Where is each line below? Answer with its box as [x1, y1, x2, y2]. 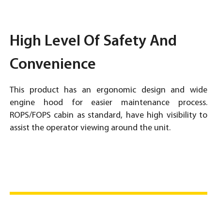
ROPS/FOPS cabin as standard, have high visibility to [10, 110, 207, 120]
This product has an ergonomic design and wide [10, 85, 207, 95]
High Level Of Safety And [10, 33, 177, 49]
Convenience [10, 57, 96, 73]
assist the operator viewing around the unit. [10, 123, 170, 133]
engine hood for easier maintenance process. [10, 98, 207, 108]
